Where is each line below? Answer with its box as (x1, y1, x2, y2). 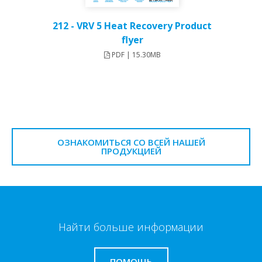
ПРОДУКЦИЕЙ (101, 144, 161, 157)
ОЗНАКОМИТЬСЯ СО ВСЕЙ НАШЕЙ (57, 136, 205, 148)
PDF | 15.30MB (109, 49, 161, 60)
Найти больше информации (58, 219, 204, 234)
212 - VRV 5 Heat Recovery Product (53, 19, 212, 32)
